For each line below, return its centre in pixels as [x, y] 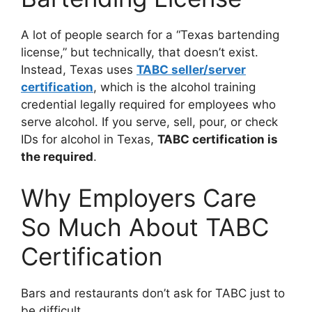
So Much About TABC [145, 227]
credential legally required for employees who [148, 104]
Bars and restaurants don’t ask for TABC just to [153, 294]
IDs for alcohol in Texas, [89, 139]
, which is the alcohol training [174, 87]
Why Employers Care [139, 198]
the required [57, 156]
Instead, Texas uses [79, 69]
